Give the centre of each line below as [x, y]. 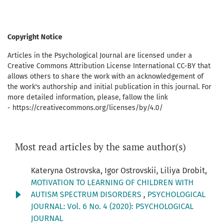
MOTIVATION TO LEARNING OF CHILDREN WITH [112, 183]
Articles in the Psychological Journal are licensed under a [100, 56]
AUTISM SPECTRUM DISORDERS [87, 195]
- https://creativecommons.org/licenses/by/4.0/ [85, 108]
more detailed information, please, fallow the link [88, 98]
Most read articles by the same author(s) [101, 147]
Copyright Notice [35, 37]
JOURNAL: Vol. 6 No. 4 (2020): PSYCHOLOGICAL [112, 207]
